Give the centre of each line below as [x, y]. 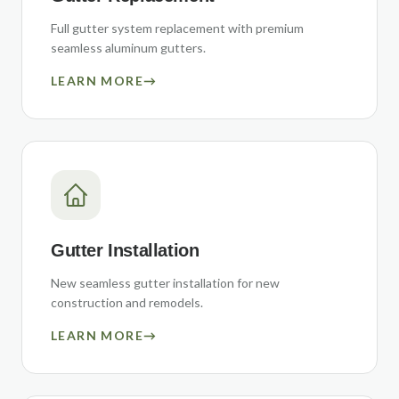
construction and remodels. [127, 302]
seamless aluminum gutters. [128, 48]
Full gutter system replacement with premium [177, 28]
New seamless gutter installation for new [165, 283]
